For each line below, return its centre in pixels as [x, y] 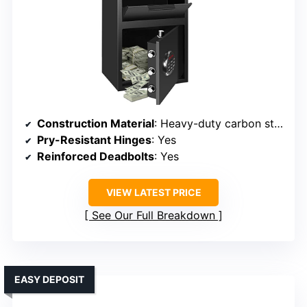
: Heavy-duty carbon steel [214, 123]
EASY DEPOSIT [49, 279]
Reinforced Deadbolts [96, 156]
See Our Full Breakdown [153, 215]
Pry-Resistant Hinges [94, 139]
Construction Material [96, 123]
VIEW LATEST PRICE [153, 192]
